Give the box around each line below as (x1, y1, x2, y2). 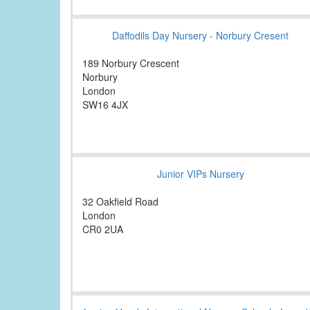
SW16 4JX (82, 98, 128, 112)
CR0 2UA (82, 222, 123, 237)
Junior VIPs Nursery (156, 167, 244, 181)
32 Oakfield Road (82, 194, 158, 209)
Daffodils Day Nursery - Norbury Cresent (112, 28, 289, 43)
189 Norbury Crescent (82, 56, 179, 71)
